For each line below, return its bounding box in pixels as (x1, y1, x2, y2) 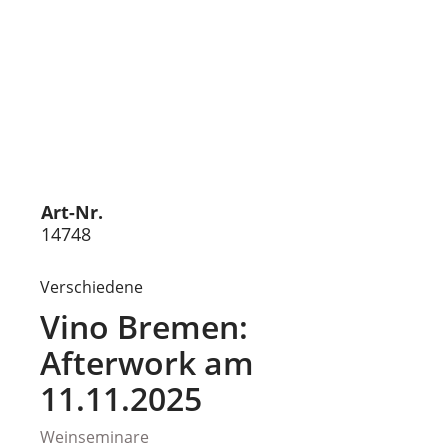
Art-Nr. (41, 200, 103, 224)
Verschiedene (40, 276, 143, 298)
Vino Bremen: (40, 305, 248, 348)
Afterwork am (40, 341, 254, 384)
